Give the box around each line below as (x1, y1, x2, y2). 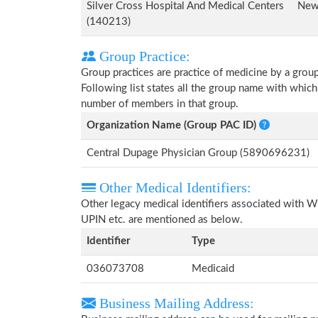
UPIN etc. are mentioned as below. (81, 214, 243, 225)
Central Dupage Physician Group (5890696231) (87, 148, 309, 158)
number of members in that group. (81, 99, 238, 109)
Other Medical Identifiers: (96, 180, 251, 195)
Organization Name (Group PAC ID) (87, 120, 259, 131)
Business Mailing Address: (96, 295, 254, 311)
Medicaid (192, 263, 234, 274)
